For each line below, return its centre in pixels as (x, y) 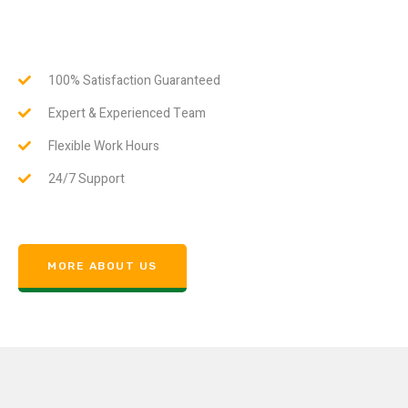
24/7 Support (86, 178)
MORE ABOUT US (102, 265)
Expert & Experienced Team (127, 113)
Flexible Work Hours (103, 146)
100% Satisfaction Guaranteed (134, 80)
